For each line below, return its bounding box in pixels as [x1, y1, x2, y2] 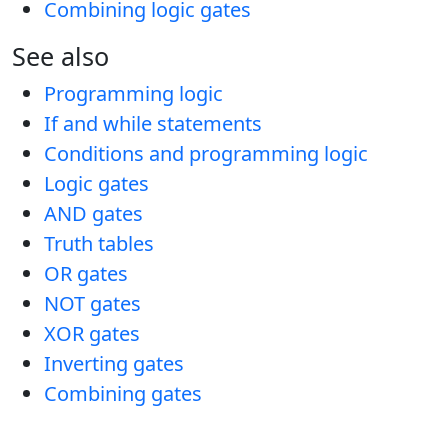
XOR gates [44, 319, 140, 347]
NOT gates [44, 289, 141, 317]
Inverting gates [44, 349, 184, 377]
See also [12, 38, 109, 73]
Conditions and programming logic [44, 139, 368, 167]
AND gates [44, 199, 143, 227]
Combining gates [44, 379, 202, 407]
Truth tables [44, 229, 154, 257]
